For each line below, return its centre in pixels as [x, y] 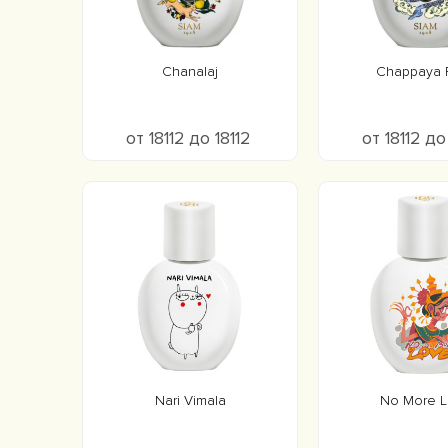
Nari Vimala [190, 400]
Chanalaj [190, 71]
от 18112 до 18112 [190, 138]
